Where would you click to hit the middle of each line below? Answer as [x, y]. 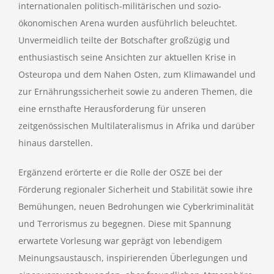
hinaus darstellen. [56, 143]
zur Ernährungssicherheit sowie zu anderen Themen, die [135, 91]
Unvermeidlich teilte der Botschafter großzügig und [124, 40]
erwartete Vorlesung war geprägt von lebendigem [120, 241]
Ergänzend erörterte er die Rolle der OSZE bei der [120, 172]
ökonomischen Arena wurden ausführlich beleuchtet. [128, 23]
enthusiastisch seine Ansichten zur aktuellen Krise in [127, 57]
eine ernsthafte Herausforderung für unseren [112, 109]
